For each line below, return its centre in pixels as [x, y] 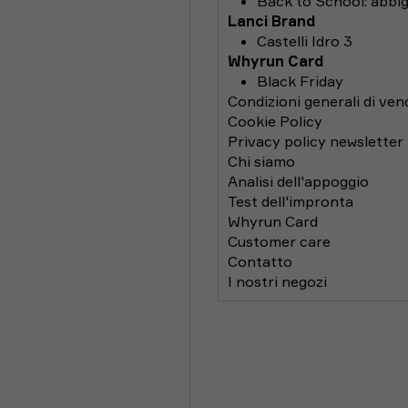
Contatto [260, 261]
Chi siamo [261, 161]
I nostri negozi [277, 281]
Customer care [279, 241]
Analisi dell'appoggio [298, 181]
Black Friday [300, 81]
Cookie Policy [275, 121]
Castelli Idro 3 [305, 41]
